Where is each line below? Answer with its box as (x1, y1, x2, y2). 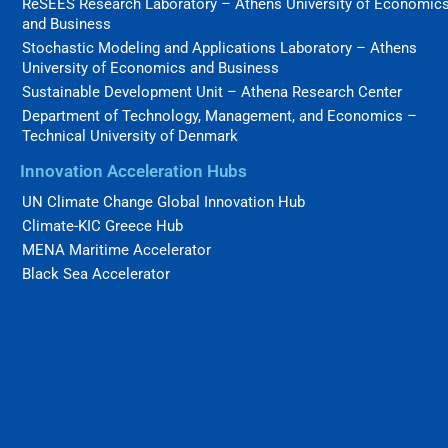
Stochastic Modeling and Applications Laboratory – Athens (22, 39, 417, 58)
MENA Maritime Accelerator (22, 241, 211, 260)
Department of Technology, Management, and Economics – (22, 107, 417, 126)
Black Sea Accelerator (22, 265, 170, 284)
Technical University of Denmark (22, 127, 238, 146)
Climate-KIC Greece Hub (22, 217, 183, 236)
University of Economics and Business (22, 59, 279, 78)
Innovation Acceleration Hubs (20, 161, 247, 182)
